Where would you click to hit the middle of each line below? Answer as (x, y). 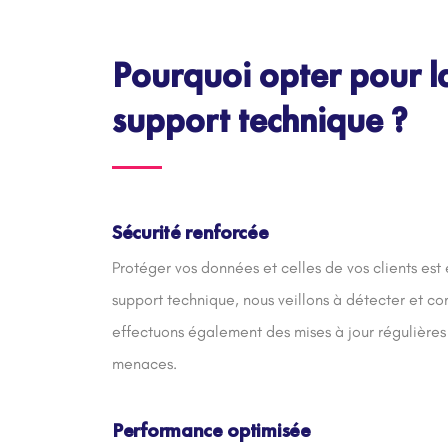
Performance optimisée (211, 430)
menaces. (144, 363)
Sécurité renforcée (190, 232)
